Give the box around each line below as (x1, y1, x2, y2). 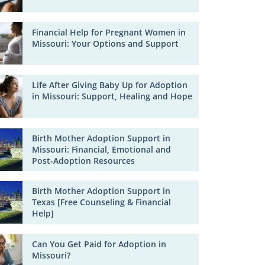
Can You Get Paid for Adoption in (32, 238, 167, 250)
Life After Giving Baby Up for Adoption (32, 79, 188, 91)
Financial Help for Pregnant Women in (32, 26, 186, 38)
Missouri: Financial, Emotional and (32, 143, 172, 155)
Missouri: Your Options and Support (32, 37, 179, 49)
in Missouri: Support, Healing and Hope (32, 91, 193, 102)
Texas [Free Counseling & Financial (32, 196, 172, 208)
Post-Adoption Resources (32, 154, 135, 166)
